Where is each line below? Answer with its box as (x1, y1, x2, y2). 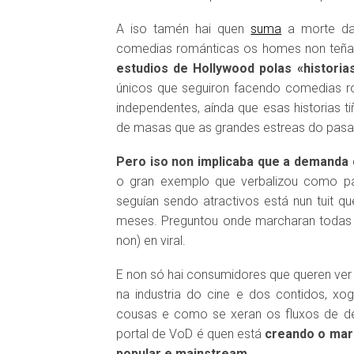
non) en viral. (116, 233, 186, 248)
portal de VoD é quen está (116, 326, 265, 341)
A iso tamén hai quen (116, 21, 251, 36)
